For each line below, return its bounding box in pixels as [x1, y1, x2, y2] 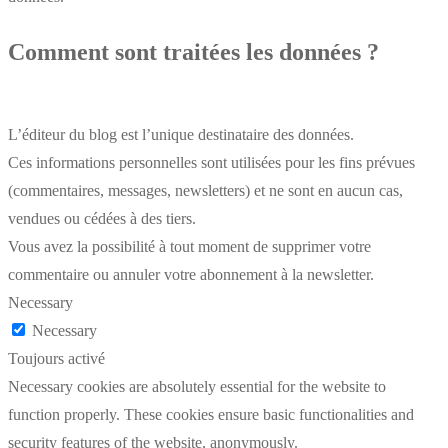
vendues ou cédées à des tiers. [8, 210, 196, 228]
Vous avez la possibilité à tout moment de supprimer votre [8, 238, 371, 256]
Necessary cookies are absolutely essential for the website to [8, 378, 386, 396]
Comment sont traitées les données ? [8, 39, 379, 66]
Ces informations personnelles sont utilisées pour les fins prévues [8, 154, 415, 172]
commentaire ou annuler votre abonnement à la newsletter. [8, 266, 374, 284]
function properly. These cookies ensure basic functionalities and [8, 406, 414, 424]
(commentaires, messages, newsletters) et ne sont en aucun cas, [8, 182, 403, 200]
